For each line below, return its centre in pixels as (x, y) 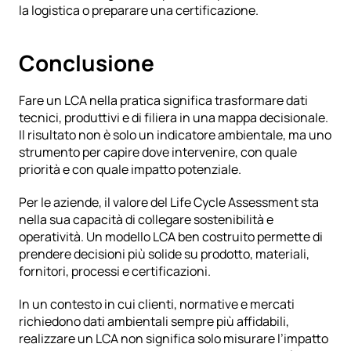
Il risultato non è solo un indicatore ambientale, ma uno (175, 135)
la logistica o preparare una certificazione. (139, 11)
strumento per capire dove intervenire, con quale (158, 152)
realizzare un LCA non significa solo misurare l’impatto (174, 339)
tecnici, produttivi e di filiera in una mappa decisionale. (174, 118)
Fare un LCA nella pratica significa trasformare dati (163, 101)
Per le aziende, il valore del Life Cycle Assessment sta (169, 203)
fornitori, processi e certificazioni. (115, 271)
